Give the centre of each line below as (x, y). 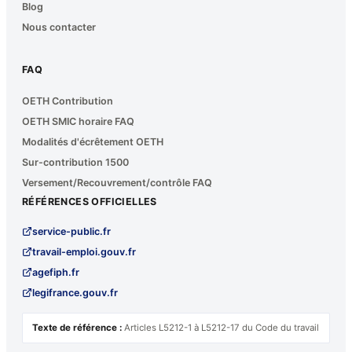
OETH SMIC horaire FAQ (78, 122)
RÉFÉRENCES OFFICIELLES (90, 202)
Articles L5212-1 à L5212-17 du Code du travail (220, 328)
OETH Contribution (68, 101)
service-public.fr (71, 232)
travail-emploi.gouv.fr (84, 252)
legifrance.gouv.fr (75, 293)
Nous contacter (59, 27)
